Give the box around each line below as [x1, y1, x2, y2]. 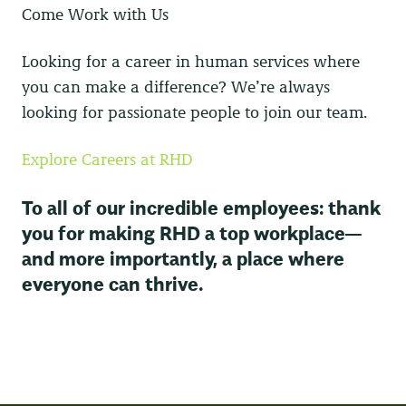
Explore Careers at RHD [22, 150, 192, 169]
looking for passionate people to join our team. [22, 102, 367, 121]
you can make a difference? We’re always [22, 77, 330, 96]
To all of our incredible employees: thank [22, 191, 381, 220]
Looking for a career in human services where [22, 52, 360, 71]
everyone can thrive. [22, 267, 203, 296]
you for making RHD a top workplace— [22, 217, 362, 246]
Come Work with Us [22, 5, 169, 24]
